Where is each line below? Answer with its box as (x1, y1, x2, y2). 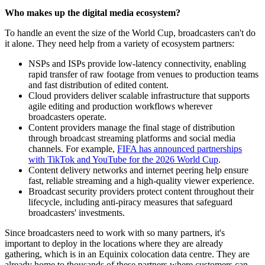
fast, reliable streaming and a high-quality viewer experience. (28, 175, 254, 186)
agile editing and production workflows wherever (28, 101, 212, 111)
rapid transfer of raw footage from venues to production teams (28, 69, 258, 79)
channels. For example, (28, 143, 117, 154)
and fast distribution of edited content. (28, 79, 169, 90)
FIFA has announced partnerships (117, 143, 242, 154)
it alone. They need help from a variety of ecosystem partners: (5, 38, 234, 49)
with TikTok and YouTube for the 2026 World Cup (28, 154, 218, 164)
